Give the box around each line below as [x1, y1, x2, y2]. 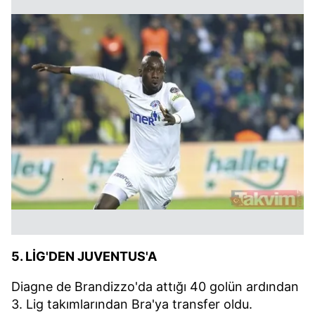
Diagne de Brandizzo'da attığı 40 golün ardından [11, 279, 299, 295]
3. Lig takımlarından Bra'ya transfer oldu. [11, 297, 252, 312]
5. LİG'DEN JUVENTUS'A [11, 249, 157, 264]
